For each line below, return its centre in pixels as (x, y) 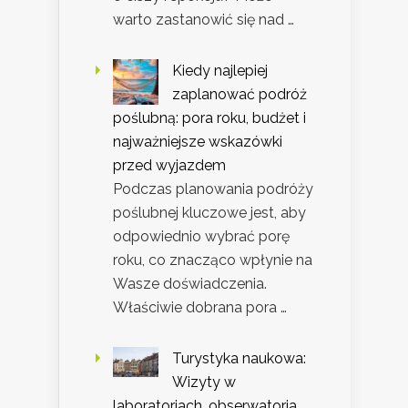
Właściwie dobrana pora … (200, 307)
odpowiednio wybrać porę (201, 236)
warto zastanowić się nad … (204, 19)
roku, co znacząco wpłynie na (213, 260)
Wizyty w (204, 382)
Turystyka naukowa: (239, 358)
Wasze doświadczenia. (190, 283)
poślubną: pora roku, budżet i (209, 117)
